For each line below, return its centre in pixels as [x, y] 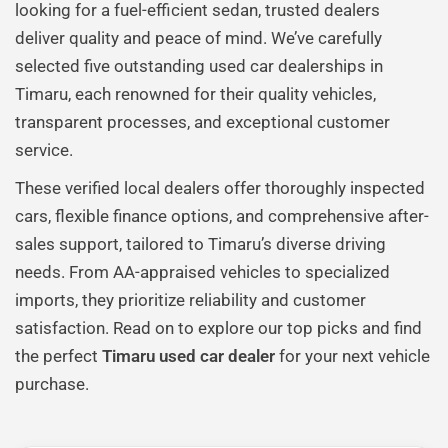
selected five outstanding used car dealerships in [199, 66]
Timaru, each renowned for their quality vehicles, [195, 94]
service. [44, 150]
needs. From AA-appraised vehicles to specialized [202, 272]
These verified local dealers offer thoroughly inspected [220, 188]
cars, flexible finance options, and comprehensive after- [222, 216]
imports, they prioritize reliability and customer [190, 300]
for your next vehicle [352, 356]
